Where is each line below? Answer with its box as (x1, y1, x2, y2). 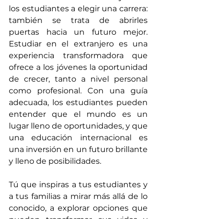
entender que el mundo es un (9, 109, 148, 119)
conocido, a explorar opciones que (9, 203, 148, 213)
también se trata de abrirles (9, 16, 148, 25)
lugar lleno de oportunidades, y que (9, 121, 148, 131)
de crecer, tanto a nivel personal (9, 74, 148, 84)
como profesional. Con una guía (9, 86, 148, 96)
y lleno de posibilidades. (9, 156, 101, 166)
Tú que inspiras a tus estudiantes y (9, 180, 148, 190)
